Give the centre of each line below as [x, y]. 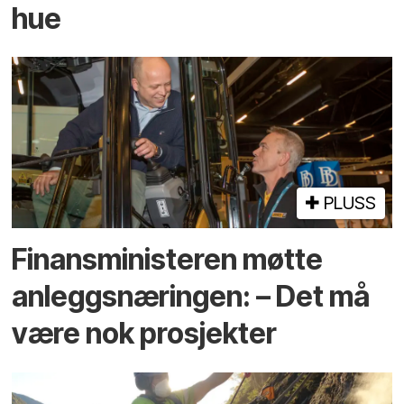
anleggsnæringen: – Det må [191, 297]
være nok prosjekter [145, 334]
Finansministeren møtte [168, 260]
